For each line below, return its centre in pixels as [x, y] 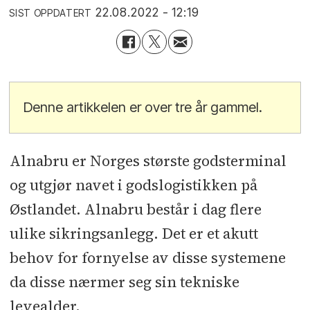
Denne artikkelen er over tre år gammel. [143, 107]
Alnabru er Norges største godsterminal [148, 161]
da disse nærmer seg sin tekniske [124, 282]
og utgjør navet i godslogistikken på [133, 185]
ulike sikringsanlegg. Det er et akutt [134, 234]
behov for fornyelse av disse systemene [147, 258]
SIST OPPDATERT [51, 13]
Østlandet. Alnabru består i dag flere [135, 210]
